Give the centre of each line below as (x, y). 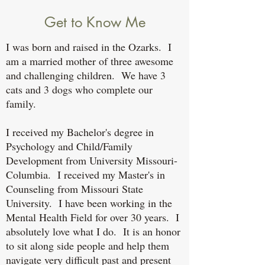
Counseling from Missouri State (75, 189)
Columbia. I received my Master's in (85, 174)
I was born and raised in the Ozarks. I (89, 47)
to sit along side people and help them (88, 245)
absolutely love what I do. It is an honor (93, 231)
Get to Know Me (95, 22)
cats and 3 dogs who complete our (79, 89)
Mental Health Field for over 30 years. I (93, 217)
